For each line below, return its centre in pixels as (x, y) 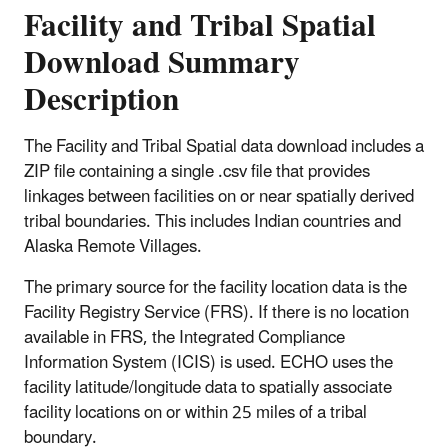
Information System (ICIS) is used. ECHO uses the (208, 362)
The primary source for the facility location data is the (215, 287)
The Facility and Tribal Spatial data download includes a (224, 146)
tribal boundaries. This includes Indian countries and (212, 221)
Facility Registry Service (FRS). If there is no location (216, 312)
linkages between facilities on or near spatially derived (219, 196)
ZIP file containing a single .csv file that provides (197, 171)
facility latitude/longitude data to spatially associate (208, 387)
